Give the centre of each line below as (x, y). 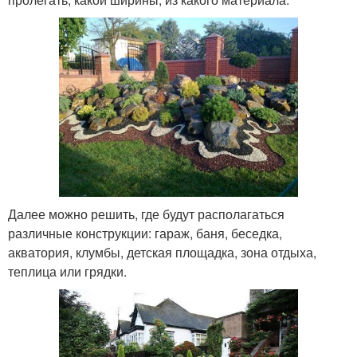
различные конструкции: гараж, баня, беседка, (145, 233)
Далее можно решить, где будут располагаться (146, 214)
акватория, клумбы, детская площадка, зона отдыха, (162, 252)
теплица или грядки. (67, 271)
